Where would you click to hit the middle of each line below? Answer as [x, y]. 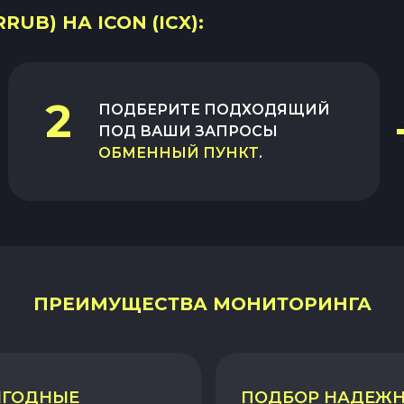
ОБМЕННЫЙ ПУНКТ [179, 153]
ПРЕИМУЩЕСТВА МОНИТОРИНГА [202, 304]
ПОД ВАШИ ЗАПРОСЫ [188, 132]
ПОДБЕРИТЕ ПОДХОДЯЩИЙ [215, 110]
